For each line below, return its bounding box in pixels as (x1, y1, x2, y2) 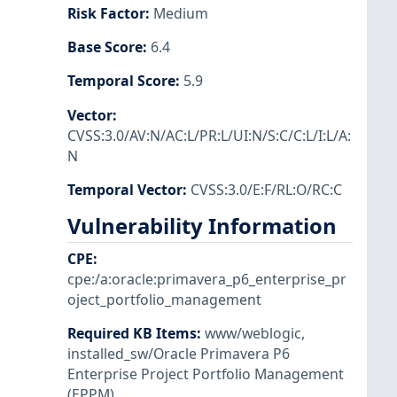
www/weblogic (205, 323, 301, 344)
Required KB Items (67, 323, 197, 344)
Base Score (67, 37, 143, 58)
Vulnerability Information (67, 211, 337, 240)
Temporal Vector (67, 179, 183, 199)
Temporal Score (67, 71, 175, 91)
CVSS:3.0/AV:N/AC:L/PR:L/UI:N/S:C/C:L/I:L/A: (67, 125, 351, 145)
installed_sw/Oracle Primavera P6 (67, 344, 290, 364)
